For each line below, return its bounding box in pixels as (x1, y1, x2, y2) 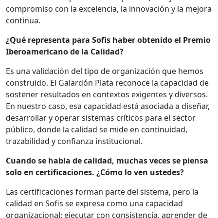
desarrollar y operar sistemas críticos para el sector (6, 112, 196, 124)
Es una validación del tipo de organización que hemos (6, 66, 203, 77)
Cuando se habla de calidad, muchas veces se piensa (6, 155, 208, 166)
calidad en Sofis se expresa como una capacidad (6, 198, 183, 209)
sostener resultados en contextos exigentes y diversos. (6, 89, 208, 100)
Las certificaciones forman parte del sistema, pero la (6, 186, 199, 198)
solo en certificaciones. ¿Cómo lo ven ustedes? (6, 167, 184, 178)
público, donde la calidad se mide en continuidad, (6, 124, 187, 135)
